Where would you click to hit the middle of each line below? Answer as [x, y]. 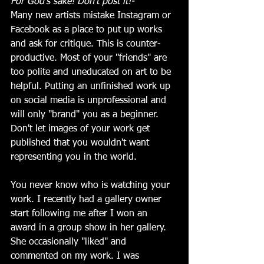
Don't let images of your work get [82, 129]
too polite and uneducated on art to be [92, 72]
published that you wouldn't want [81, 143]
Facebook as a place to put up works [88, 30]
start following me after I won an [80, 214]
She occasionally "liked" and [70, 242]
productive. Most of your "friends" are [90, 58]
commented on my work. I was [76, 256]
